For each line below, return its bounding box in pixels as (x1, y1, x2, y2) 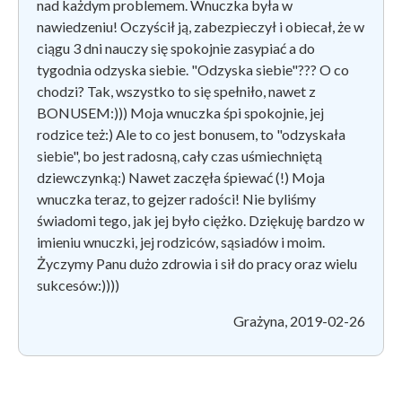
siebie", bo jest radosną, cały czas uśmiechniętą (37, 146, 322, 164)
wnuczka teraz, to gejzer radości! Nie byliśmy (37, 189, 316, 207)
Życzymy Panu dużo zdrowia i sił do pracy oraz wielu (37, 254, 357, 272)
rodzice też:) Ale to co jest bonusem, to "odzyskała (37, 125, 345, 143)
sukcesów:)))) (37, 275, 119, 293)
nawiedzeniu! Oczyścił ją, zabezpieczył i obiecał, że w (37, 17, 364, 35)
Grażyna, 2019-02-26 (233, 311, 365, 329)
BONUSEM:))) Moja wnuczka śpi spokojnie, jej (37, 103, 324, 121)
